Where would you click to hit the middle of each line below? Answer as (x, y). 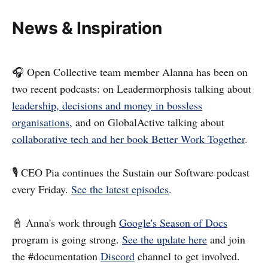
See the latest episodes (120, 189)
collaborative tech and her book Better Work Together (128, 139)
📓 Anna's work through (66, 223)
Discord (118, 256)
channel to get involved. (187, 256)
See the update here (165, 240)
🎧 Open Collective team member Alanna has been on (130, 72)
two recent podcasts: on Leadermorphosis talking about (132, 89)
